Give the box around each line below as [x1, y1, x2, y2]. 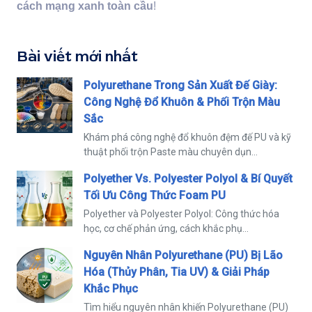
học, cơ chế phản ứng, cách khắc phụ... [84, 222, 249, 234]
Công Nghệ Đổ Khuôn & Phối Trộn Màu [84, 95, 280, 109]
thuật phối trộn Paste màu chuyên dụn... [84, 146, 258, 157]
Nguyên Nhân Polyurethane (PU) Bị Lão [84, 248, 283, 262]
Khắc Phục [84, 281, 138, 295]
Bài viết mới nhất [17, 47, 138, 66]
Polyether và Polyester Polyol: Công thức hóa [84, 208, 279, 219]
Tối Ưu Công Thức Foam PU [84, 188, 226, 202]
